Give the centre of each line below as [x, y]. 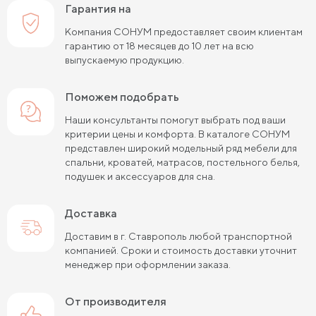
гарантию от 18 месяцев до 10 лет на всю [159, 45]
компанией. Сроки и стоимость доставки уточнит [181, 250]
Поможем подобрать [127, 97]
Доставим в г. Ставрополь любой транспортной [178, 236]
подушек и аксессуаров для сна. [140, 176]
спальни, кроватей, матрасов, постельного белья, [182, 162]
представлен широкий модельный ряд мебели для [181, 148]
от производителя [121, 301]
